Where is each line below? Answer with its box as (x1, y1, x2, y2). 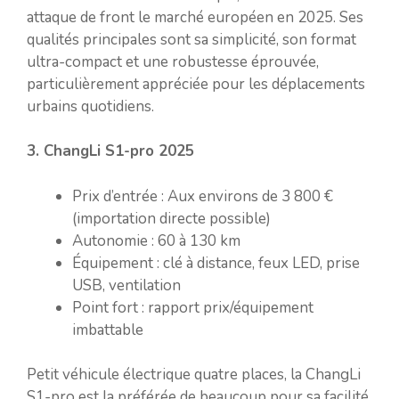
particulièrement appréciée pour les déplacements (27, 73, 365, 94)
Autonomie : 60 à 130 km (72, 230, 240, 251)
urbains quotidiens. (27, 95, 154, 117)
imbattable (72, 319, 143, 340)
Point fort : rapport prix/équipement (72, 297, 313, 318)
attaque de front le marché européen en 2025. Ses (27, 6, 363, 28)
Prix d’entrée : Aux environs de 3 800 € (72, 185, 333, 207)
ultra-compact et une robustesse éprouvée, (27, 51, 319, 72)
